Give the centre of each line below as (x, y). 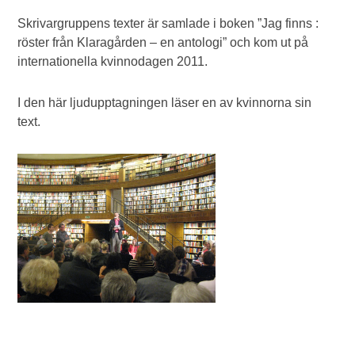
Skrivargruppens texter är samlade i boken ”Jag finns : (168, 23)
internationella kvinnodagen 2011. (113, 61)
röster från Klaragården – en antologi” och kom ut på (163, 42)
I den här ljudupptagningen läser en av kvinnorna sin (165, 103)
